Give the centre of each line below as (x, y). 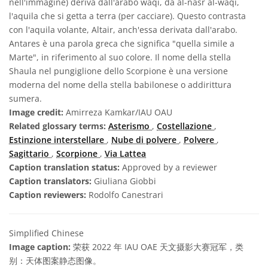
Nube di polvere (145, 140)
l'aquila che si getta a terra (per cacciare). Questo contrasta (127, 16)
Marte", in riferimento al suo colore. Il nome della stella (120, 57)
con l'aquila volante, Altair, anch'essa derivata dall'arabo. (123, 30)
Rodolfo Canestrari (126, 195)
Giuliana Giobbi (125, 181)
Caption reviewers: (49, 195)
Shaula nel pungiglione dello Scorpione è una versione (118, 71)
